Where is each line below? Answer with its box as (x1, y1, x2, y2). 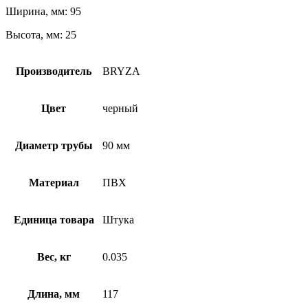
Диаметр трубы (14, 139, 93, 151)
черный (102, 102, 138, 114)
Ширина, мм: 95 (5, 5, 81, 17)
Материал (28, 176, 79, 188)
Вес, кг (36, 250, 71, 263)
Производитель (16, 65, 91, 77)
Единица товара (13, 213, 94, 225)
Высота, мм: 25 (5, 28, 76, 41)
